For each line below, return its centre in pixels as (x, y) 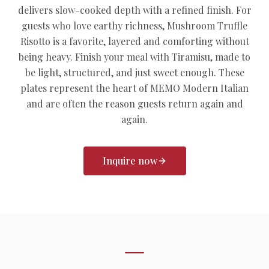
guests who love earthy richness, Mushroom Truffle (134, 26)
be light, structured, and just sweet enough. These (134, 72)
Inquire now (130, 161)
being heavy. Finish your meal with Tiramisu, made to (134, 57)
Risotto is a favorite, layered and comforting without (134, 41)
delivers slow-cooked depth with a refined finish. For (134, 10)
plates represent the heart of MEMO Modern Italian (134, 88)
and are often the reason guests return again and (134, 104)
